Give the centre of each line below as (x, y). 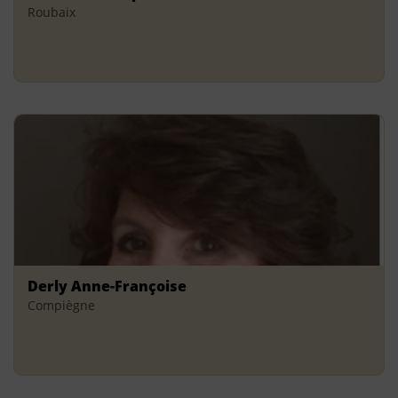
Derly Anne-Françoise (107, 286)
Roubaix (52, 12)
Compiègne (61, 305)
